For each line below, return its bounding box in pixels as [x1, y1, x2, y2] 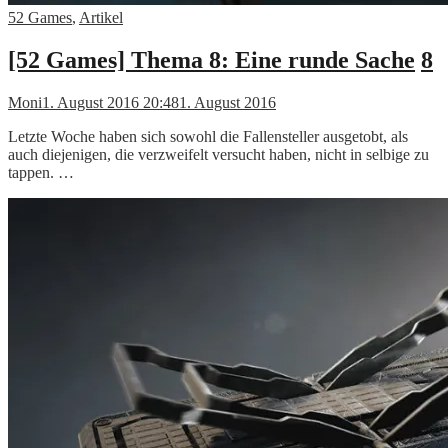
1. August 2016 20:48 [42, 93, 179, 111]
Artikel [79, 9, 123, 27]
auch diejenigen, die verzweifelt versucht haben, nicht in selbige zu [8, 145, 429, 163]
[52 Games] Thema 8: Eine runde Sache [8, 47, 415, 74]
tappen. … [8, 163, 74, 181]
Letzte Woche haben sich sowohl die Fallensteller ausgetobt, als [8, 127, 408, 145]
